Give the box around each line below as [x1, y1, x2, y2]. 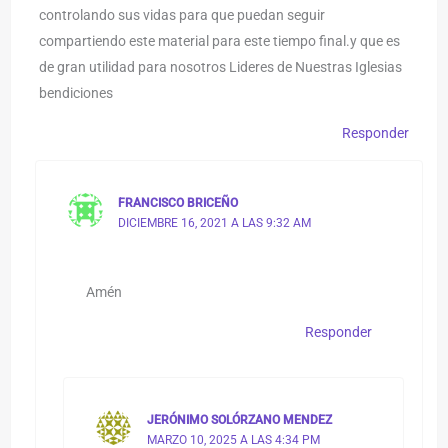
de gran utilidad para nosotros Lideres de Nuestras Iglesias [39, 59, 403, 76]
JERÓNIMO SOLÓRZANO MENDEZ [146, 413, 332, 428]
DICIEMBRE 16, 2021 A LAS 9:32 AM [118, 216, 312, 231]
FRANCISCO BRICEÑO [118, 196, 239, 211]
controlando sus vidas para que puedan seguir [39, 7, 326, 24]
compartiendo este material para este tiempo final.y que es [39, 33, 401, 50]
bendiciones [39, 85, 114, 102]
